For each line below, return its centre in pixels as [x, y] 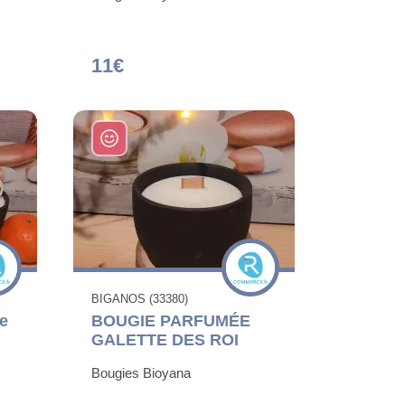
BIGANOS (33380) [140, 299]
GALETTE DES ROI [165, 340]
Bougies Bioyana [141, 373]
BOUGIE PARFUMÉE [171, 321]
